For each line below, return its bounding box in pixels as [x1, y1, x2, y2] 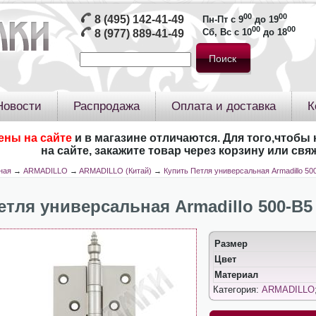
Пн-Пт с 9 [202, 14, 243, 25]
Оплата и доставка [171, 99, 276, 113]
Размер [214, 238, 248, 250]
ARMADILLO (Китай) [79, 166, 152, 175]
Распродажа [73, 99, 140, 113]
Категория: [212, 284, 262, 296]
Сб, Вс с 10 [202, 27, 252, 38]
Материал [214, 269, 258, 281]
